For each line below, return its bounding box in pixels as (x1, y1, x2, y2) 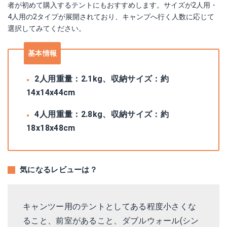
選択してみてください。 (8, 24, 86, 32)
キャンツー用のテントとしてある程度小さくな (23, 202, 197, 211)
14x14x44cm (26, 88, 75, 97)
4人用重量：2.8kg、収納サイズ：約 (34, 109, 169, 119)
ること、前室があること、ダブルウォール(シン (23, 216, 199, 225)
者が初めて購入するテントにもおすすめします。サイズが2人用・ (8, 1, 217, 9)
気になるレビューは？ (20, 165, 97, 174)
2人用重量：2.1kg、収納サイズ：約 (34, 74, 169, 84)
